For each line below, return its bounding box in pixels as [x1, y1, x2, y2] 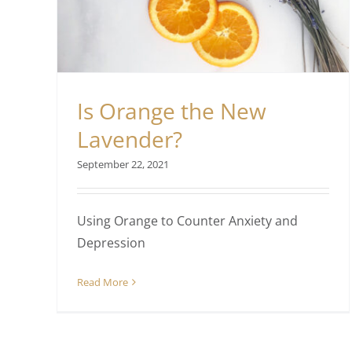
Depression [77, 233, 145, 251]
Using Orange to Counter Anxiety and [77, 211, 298, 229]
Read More [77, 274, 128, 289]
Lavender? [77, 123, 182, 154]
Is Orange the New [77, 95, 266, 126]
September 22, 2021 [77, 156, 169, 171]
